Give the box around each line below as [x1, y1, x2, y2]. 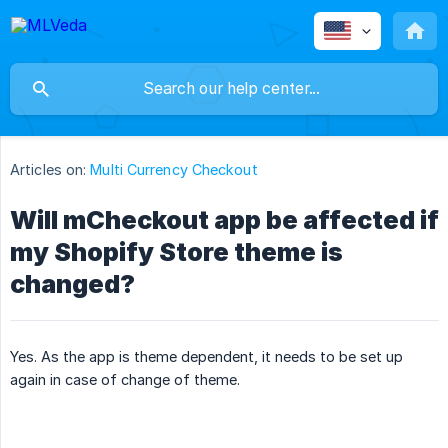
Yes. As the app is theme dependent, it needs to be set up [10, 348, 403, 366]
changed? [10, 269, 135, 300]
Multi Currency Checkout [90, 161, 258, 179]
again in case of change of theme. [10, 371, 240, 389]
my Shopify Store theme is [10, 237, 343, 268]
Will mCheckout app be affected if [10, 205, 439, 236]
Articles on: [10, 161, 87, 179]
